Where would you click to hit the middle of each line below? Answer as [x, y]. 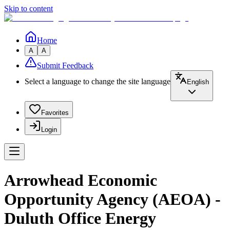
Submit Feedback [65, 65]
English [198, 82]
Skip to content [28, 8]
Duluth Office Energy [80, 218]
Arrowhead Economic [81, 180]
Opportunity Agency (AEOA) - [112, 199]
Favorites [55, 113]
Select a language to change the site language [98, 81]
